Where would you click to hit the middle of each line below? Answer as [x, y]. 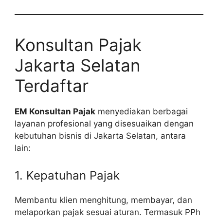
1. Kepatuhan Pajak [67, 175]
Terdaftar [52, 86]
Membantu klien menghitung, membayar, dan [103, 200]
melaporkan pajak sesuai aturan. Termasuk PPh [108, 212]
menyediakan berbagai [142, 112]
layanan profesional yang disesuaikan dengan [104, 124]
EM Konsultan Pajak [55, 112]
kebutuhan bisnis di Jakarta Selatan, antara [100, 136]
